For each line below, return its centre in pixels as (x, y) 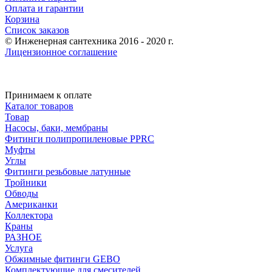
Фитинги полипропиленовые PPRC (80, 139)
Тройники (26, 183)
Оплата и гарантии (44, 8)
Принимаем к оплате (48, 95)
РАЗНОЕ (23, 237)
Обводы (22, 194)
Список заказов (37, 30)
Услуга (19, 248)
